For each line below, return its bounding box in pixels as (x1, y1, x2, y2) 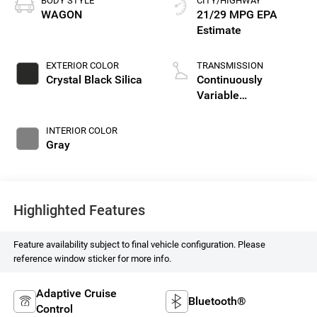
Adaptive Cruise (35, 286, 117, 300)
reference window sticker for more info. (13, 253, 171, 264)
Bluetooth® (188, 294, 246, 308)
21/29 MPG (197, 8, 254, 22)
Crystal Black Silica (45, 73, 142, 87)
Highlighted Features (13, 201, 145, 219)
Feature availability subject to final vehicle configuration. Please (13, 238, 265, 250)
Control (35, 301, 73, 316)
